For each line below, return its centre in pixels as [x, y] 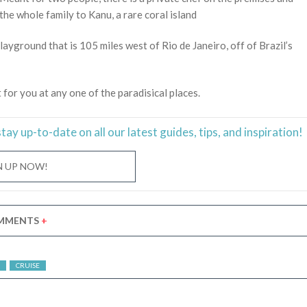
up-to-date [49, 132]
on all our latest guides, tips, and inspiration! [190, 132]
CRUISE [28, 265]
